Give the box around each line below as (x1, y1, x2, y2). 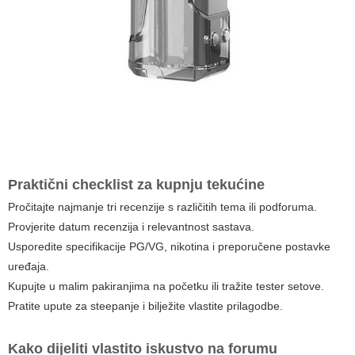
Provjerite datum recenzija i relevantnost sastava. (8, 219, 254, 233)
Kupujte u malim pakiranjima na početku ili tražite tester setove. (8, 279, 324, 292)
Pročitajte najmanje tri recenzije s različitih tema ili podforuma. (8, 200, 317, 213)
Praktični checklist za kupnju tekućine (8, 176, 265, 193)
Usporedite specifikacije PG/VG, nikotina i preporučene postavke (8, 239, 330, 253)
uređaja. (8, 259, 49, 273)
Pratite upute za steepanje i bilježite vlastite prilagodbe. (8, 299, 283, 312)
